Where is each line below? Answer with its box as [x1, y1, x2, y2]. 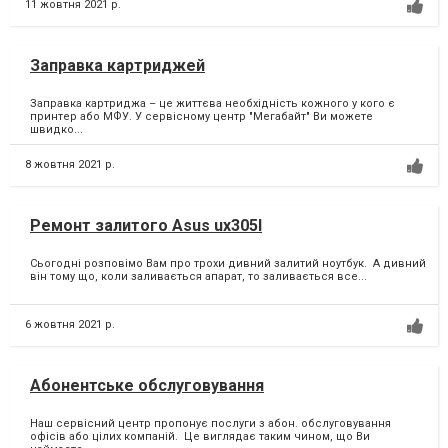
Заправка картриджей [30, 55, 205, 75]
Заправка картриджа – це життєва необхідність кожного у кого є [30, 97, 395, 111]
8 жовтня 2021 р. [25, 157, 115, 171]
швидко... [30, 123, 83, 137]
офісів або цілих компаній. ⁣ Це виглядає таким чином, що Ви [30, 430, 370, 444]
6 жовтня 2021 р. [25, 317, 115, 331]
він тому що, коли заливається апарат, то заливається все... [30, 270, 367, 284]
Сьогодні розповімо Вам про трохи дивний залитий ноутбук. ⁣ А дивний [30, 257, 426, 271]
